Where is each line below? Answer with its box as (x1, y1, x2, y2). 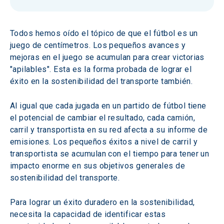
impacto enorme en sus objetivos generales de (10, 161, 187, 170)
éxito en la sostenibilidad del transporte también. (10, 76, 193, 86)
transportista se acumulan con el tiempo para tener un (10, 149, 211, 158)
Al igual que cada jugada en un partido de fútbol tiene (10, 101, 209, 110)
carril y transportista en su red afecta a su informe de (10, 125, 210, 134)
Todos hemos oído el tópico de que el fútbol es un (10, 28, 200, 38)
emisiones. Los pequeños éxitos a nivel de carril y (10, 137, 200, 146)
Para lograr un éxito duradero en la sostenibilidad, (10, 197, 197, 207)
